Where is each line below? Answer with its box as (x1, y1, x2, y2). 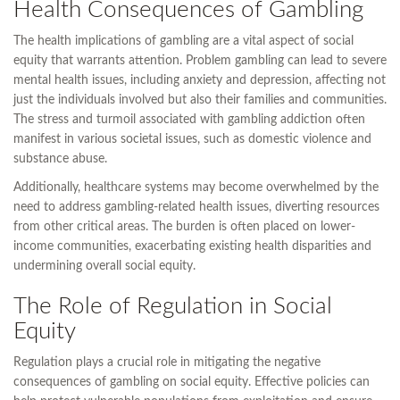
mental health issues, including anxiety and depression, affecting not (13, 74, 386, 87)
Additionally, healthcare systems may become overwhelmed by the (13, 181, 379, 195)
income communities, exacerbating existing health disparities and (13, 240, 371, 254)
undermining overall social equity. (13, 260, 196, 273)
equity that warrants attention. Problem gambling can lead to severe (13, 54, 387, 68)
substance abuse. (13, 153, 107, 166)
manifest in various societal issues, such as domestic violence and (13, 133, 371, 146)
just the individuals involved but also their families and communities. (13, 94, 387, 107)
